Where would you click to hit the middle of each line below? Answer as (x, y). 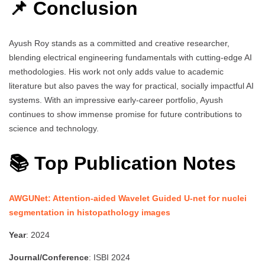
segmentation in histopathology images (90, 213)
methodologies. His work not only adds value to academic (116, 72)
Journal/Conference (49, 258)
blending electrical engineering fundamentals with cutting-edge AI (130, 58)
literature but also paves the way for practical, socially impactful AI (131, 86)
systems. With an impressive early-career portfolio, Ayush (116, 100)
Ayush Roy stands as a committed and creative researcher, (119, 43)
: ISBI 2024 (109, 258)
